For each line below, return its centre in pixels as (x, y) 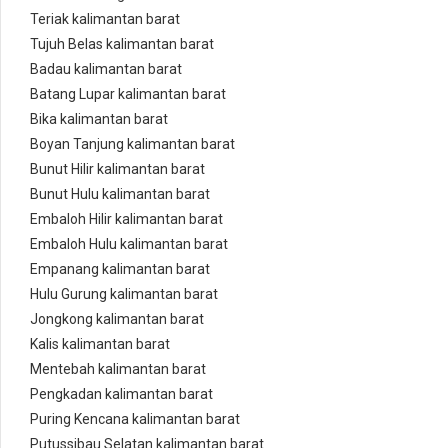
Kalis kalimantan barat (100, 344)
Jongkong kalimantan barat (117, 319)
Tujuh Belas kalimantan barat (122, 44)
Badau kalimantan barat (106, 69)
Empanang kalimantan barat (120, 269)
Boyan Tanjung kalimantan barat (132, 144)
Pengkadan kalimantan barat (121, 394)
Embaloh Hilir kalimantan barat (126, 219)
